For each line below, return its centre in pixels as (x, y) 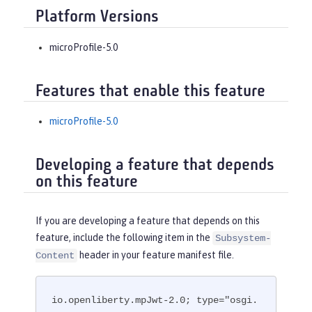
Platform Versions (97, 18)
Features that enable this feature (150, 92)
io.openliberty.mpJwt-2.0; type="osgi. (155, 301)
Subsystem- (243, 238)
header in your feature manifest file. (156, 255)
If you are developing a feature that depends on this (148, 220)
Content (55, 255)
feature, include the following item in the (124, 237)
